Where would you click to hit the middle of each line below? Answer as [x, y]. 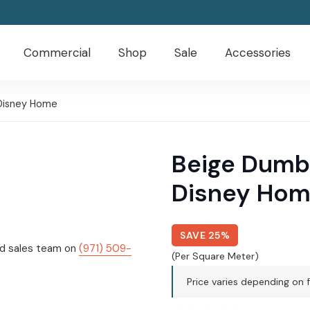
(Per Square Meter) [215, 256]
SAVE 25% [205, 235]
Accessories [257, 53]
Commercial [57, 53]
